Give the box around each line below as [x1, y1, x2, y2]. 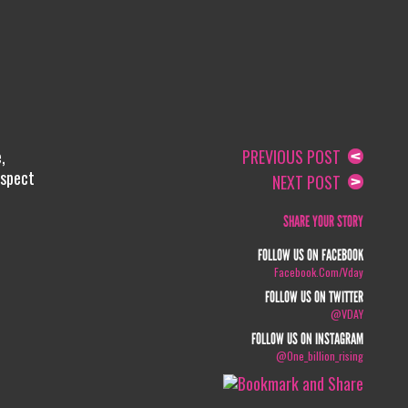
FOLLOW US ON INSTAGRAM [251, 330, 364, 349]
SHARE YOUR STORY [283, 212, 364, 231]
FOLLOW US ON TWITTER [265, 288, 364, 307]
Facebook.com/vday [274, 264, 364, 280]
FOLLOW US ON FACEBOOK [258, 246, 364, 265]
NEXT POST [272, 170, 349, 194]
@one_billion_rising [276, 348, 364, 363]
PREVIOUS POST [242, 145, 349, 168]
